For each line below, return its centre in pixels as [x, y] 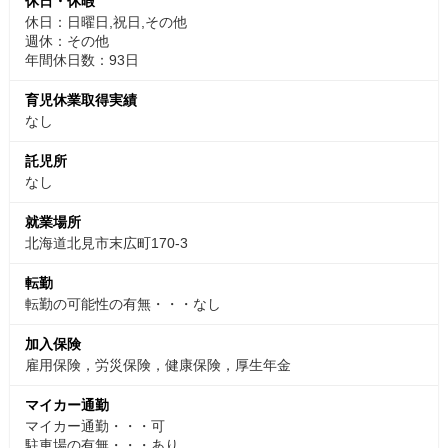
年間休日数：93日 [82, 59]
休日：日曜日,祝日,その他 [106, 21]
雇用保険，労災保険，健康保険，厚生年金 [158, 364]
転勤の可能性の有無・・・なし [123, 303]
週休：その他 [67, 40]
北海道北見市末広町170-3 [106, 242]
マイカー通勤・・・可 [95, 425]
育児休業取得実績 [81, 99]
